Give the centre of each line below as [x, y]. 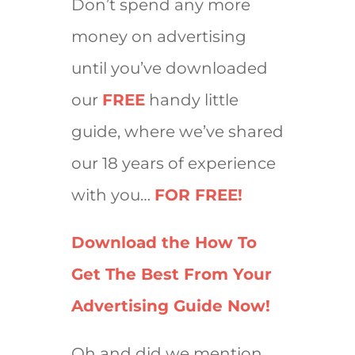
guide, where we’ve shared [177, 131]
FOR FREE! [198, 195]
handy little [191, 99]
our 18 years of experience [173, 163]
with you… [113, 195]
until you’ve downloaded [169, 68]
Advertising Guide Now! [170, 305]
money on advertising [158, 36]
